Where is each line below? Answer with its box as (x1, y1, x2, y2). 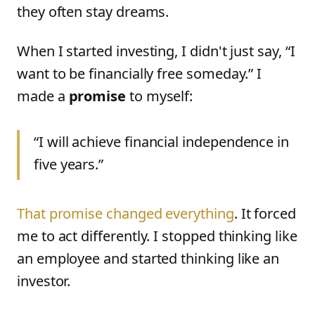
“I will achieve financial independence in (34, 132, 290, 151)
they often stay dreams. (17, 2, 169, 21)
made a (17, 86, 69, 105)
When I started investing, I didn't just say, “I (17, 41, 295, 60)
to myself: (126, 86, 193, 105)
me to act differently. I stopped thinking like (17, 226, 297, 245)
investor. (17, 271, 71, 290)
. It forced (233, 204, 296, 223)
